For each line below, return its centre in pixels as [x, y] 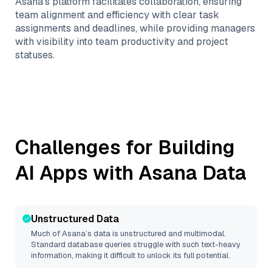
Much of [46, 233]
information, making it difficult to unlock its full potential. [131, 255]
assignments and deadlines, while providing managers [135, 28]
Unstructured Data [75, 219]
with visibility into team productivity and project [122, 42]
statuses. [35, 55]
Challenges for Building [125, 147]
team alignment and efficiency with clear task [117, 15]
